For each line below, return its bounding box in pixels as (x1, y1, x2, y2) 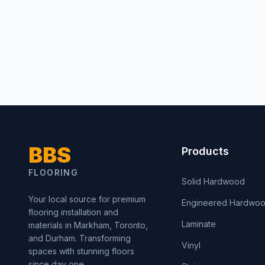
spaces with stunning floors (28, 246, 134, 256)
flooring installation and (28, 207, 118, 217)
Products (182, 145, 230, 157)
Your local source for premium (28, 194, 146, 204)
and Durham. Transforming (28, 233, 131, 243)
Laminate (182, 219, 216, 229)
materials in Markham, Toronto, (28, 220, 148, 230)
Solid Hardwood (182, 176, 245, 186)
